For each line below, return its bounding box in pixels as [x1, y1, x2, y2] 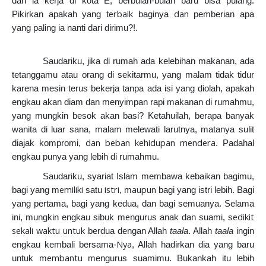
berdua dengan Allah [84, 226, 170, 236]
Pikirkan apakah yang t [12, 9, 109, 20]
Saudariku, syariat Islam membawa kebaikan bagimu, [43, 172, 254, 182]
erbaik [109, 8, 134, 20]
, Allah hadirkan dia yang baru [132, 240, 254, 250]
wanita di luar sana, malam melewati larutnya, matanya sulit [12, 125, 254, 135]
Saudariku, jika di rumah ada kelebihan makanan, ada [42, 56, 255, 66]
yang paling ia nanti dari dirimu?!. [12, 23, 138, 33]
